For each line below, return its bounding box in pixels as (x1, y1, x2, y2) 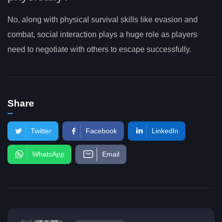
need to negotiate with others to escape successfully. (7, 45, 191, 54)
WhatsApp (32, 150, 64, 158)
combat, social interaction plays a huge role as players (7, 30, 197, 39)
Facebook (86, 126, 117, 135)
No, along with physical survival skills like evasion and (7, 15, 198, 24)
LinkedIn (152, 126, 178, 135)
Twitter (31, 126, 52, 135)
